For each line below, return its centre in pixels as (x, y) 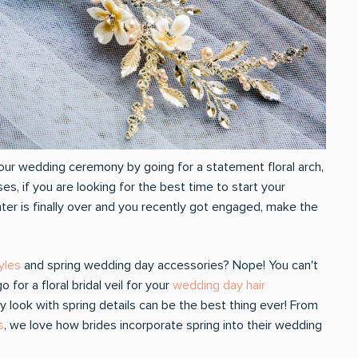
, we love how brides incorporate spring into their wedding (163, 325)
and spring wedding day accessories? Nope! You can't (169, 265)
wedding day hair (219, 285)
